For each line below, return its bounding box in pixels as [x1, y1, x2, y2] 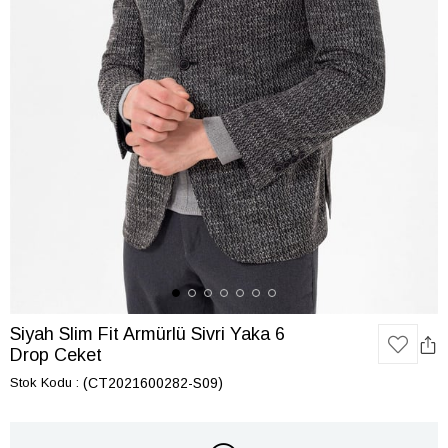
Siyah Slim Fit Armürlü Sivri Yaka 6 [10, 324, 285, 344]
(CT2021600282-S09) [83, 375, 223, 391]
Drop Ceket [10, 345, 102, 365]
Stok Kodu [10, 375, 72, 390]
